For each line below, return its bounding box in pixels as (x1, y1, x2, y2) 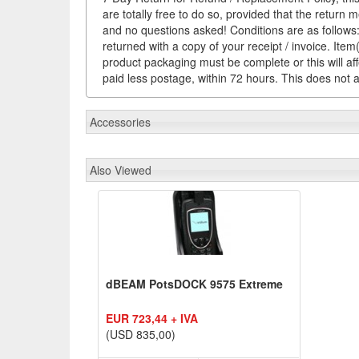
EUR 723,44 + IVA (106, 309, 198, 326)
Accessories (90, 113, 151, 130)
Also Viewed (90, 161, 151, 178)
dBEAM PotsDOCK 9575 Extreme (106, 275, 283, 292)
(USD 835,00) (106, 325, 175, 342)
